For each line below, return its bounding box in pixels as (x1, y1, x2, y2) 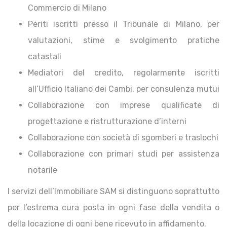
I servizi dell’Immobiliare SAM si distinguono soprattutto (8, 186, 219, 196)
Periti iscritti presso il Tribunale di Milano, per (28, 19, 219, 29)
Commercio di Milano (28, 3, 106, 13)
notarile (28, 165, 57, 175)
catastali (28, 51, 61, 61)
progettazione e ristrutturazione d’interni (28, 116, 186, 126)
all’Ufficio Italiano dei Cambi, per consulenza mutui (28, 84, 219, 94)
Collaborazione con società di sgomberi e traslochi (28, 132, 218, 142)
